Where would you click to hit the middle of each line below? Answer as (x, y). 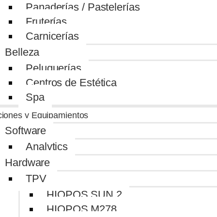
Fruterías (46, 22)
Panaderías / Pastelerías (83, 7)
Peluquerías (54, 68)
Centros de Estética (71, 83)
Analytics (47, 147)
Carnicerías (52, 36)
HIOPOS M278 (82, 209)
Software (26, 131)
